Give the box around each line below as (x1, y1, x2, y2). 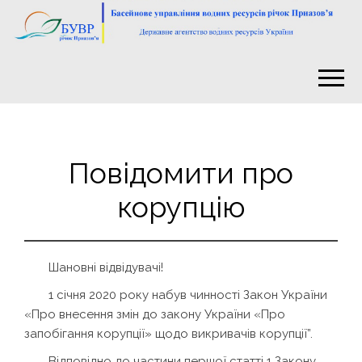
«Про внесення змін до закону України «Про (24, 306, 285, 322)
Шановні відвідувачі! (48, 259, 163, 275)
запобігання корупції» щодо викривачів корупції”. (24, 326, 313, 341)
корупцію (117, 189, 245, 224)
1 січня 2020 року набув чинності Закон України (48, 287, 327, 302)
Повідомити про (69, 155, 293, 190)
